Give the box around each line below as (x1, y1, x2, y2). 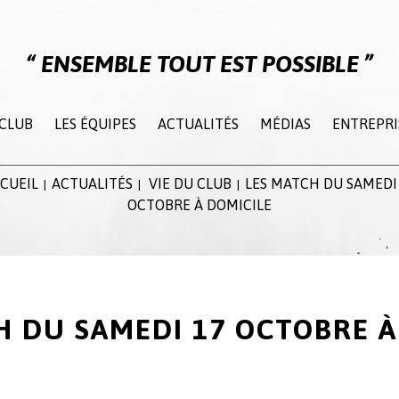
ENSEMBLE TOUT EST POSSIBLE (40, 51, 359, 77)
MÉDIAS (259, 116, 311, 132)
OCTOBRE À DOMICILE (127, 197, 272, 213)
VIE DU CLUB (149, 175, 232, 191)
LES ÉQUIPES (53, 116, 136, 132)
